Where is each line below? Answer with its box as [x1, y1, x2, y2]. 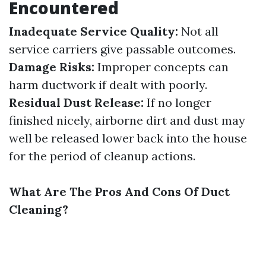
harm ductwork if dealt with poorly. [9, 77, 207, 92]
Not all [178, 24, 218, 39]
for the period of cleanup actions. [9, 148, 195, 163]
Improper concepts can [94, 59, 229, 74]
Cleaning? [9, 202, 68, 217]
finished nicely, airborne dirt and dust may [9, 113, 245, 128]
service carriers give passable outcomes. [9, 42, 236, 56]
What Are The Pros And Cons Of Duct [9, 184, 230, 199]
